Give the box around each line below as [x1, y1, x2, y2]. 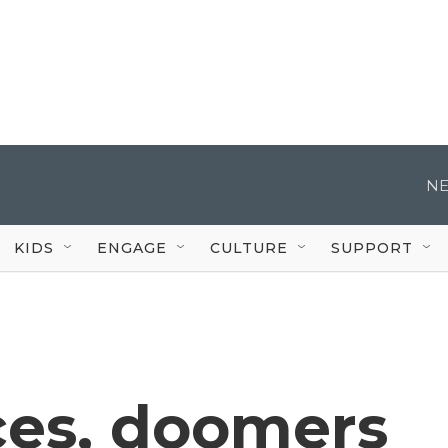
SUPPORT [331, 238, 413, 257]
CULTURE [210, 238, 288, 257]
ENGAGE [97, 238, 167, 257]
